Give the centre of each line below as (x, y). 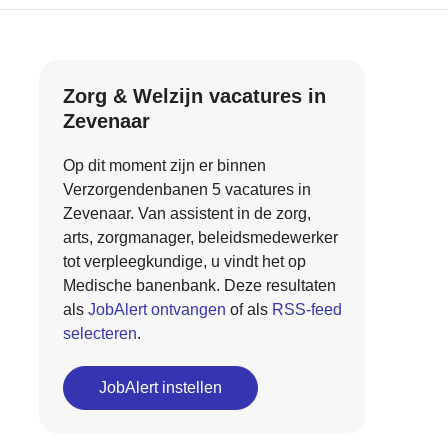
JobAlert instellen (160, 387)
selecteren (99, 333)
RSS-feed (306, 309)
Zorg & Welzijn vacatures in (194, 96)
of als (248, 309)
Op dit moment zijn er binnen (164, 165)
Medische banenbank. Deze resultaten (199, 285)
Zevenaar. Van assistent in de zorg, (186, 213)
